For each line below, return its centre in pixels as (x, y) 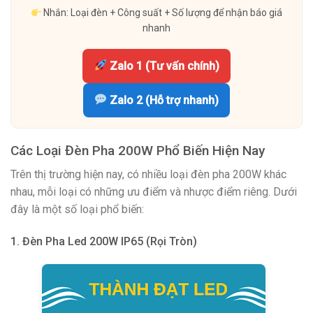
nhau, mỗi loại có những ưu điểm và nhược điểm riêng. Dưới (154, 192)
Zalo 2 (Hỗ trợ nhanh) (163, 100)
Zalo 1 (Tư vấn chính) (163, 66)
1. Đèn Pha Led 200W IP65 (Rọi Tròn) (104, 241)
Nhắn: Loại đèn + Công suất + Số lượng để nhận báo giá (162, 13)
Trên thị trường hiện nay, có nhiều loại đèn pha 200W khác (148, 175)
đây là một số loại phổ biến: (77, 210)
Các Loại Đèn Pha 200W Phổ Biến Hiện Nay (138, 150)
